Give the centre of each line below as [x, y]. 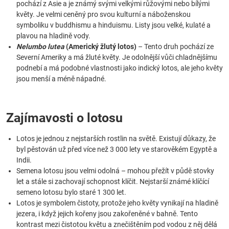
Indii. [24, 160]
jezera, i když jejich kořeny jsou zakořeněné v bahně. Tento [107, 214]
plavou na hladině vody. [53, 36]
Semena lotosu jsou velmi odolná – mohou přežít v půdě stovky [115, 171]
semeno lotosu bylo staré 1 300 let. [71, 192]
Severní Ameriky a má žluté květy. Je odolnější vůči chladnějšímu [117, 57]
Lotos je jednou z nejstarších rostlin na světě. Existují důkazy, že [116, 139]
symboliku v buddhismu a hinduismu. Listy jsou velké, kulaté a [113, 25]
